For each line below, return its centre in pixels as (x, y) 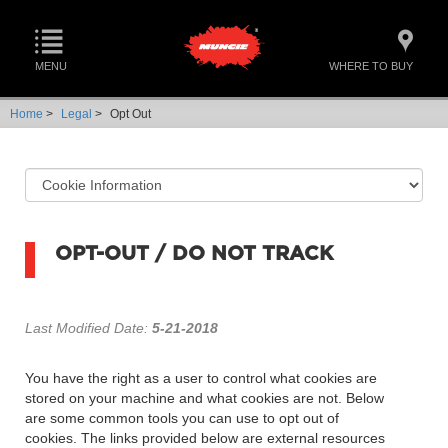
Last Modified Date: (86, 328)
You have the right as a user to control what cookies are (201, 378)
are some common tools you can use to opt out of (182, 418)
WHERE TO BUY (370, 66)
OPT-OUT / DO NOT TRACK (194, 254)
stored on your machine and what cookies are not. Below (204, 398)
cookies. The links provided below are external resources (205, 438)
